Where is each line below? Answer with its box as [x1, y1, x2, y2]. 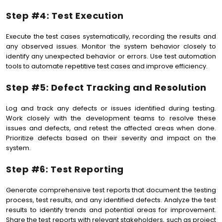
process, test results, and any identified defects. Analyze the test [6, 195, 216, 205]
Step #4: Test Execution [6, 9, 124, 22]
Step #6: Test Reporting [6, 163, 124, 175]
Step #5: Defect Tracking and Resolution [6, 81, 207, 94]
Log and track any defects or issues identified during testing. [6, 104, 216, 113]
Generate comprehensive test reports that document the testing [6, 185, 216, 195]
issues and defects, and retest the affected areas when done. [6, 123, 216, 133]
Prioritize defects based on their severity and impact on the [6, 133, 216, 143]
